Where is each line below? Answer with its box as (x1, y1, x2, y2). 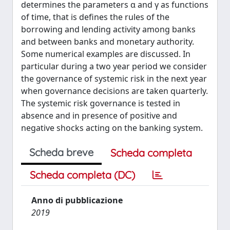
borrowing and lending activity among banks (21, 24, 196, 35)
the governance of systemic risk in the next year (21, 73, 207, 84)
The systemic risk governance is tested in (21, 98, 180, 109)
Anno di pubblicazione (31, 195, 123, 206)
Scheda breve (29, 146, 93, 159)
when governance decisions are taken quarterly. (21, 85, 208, 97)
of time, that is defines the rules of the (21, 11, 169, 23)
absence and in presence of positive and (21, 110, 177, 121)
